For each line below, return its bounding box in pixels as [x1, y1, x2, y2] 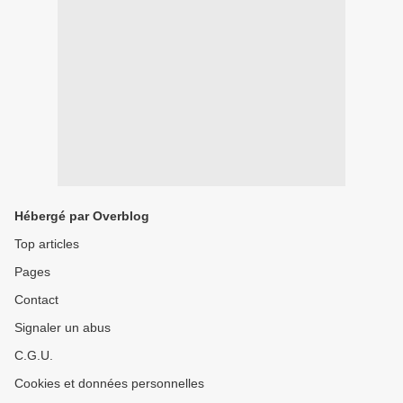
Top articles [14, 237, 79, 251]
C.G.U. [14, 348, 53, 363]
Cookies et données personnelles [14, 376, 204, 390]
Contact [14, 292, 58, 307]
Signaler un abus [14, 320, 111, 335]
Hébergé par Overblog [14, 209, 149, 223]
